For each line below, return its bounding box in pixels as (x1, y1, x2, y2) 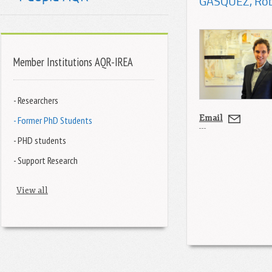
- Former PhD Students (13, 113, 92, 126)
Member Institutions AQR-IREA (13, 55, 133, 70)
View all (16, 185, 48, 195)
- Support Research (13, 153, 78, 166)
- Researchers (13, 93, 58, 106)
